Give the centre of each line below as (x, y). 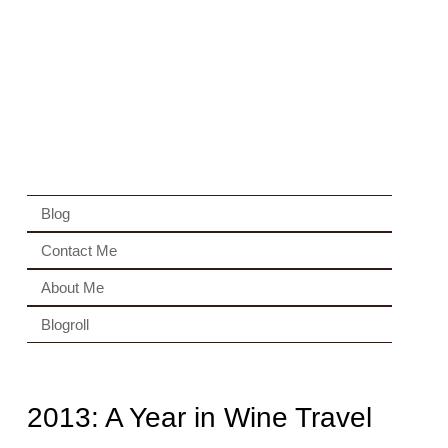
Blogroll (64, 324)
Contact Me (78, 250)
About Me (72, 287)
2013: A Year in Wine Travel (199, 417)
